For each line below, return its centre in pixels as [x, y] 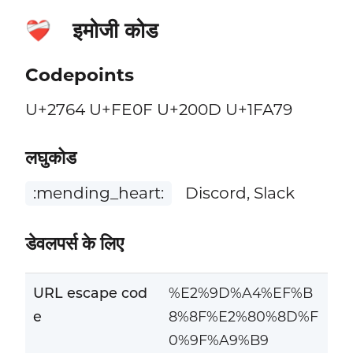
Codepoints [79, 74]
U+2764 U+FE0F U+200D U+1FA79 [158, 109]
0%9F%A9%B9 [218, 340]
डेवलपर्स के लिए [74, 244]
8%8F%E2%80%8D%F [243, 316]
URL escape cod [90, 292]
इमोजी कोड [115, 31]
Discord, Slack [238, 193]
